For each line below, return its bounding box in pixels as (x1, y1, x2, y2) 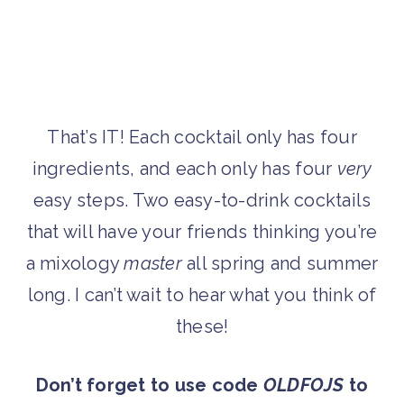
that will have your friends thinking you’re (26, 221, 378, 243)
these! (175, 316, 229, 338)
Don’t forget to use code (35, 374, 263, 397)
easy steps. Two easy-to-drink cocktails (32, 189, 372, 212)
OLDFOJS (262, 374, 344, 397)
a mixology (25, 252, 124, 275)
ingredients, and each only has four (32, 158, 337, 180)
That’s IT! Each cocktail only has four (47, 126, 357, 149)
